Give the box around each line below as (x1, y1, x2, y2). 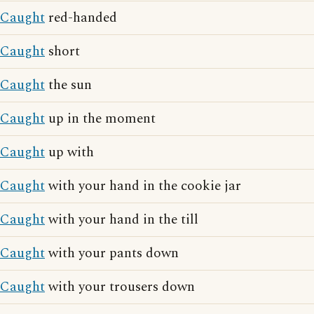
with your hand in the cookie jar (45, 176, 241, 196)
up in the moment (45, 109, 156, 129)
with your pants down (45, 243, 179, 264)
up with (45, 142, 94, 163)
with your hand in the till (45, 210, 198, 230)
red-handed (45, 8, 117, 28)
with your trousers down (45, 277, 195, 297)
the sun (45, 75, 92, 95)
